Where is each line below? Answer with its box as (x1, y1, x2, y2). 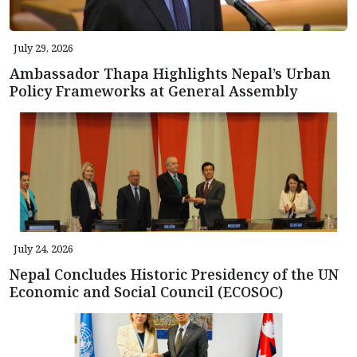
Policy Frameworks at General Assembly (10, 80, 297, 100)
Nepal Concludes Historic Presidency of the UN (10, 264, 339, 284)
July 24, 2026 (14, 241, 73, 256)
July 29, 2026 (14, 40, 73, 55)
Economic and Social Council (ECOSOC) (10, 281, 283, 301)
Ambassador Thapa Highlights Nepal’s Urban (10, 63, 331, 83)
